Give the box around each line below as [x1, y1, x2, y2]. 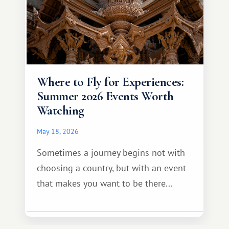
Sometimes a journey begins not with [37, 147, 185, 158]
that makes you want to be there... [37, 177, 173, 189]
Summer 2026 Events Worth [37, 88, 174, 104]
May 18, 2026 [37, 126, 79, 136]
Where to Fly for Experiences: [37, 74, 184, 89]
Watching [37, 103, 84, 118]
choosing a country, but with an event [37, 162, 186, 174]
